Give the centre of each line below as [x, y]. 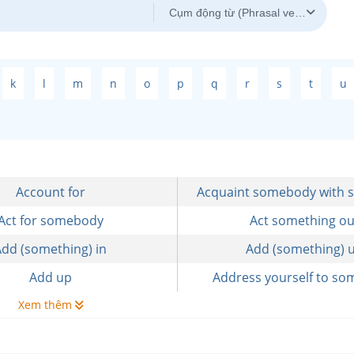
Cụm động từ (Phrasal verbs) [242, 13]
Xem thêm [46, 305]
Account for [50, 192]
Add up [50, 277]
